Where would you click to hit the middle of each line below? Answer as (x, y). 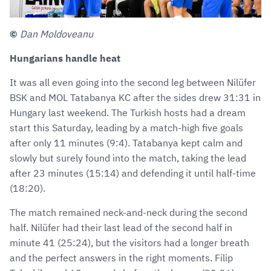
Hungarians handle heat (65, 58)
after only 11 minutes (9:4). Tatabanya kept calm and (126, 143)
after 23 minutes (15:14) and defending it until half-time (133, 173)
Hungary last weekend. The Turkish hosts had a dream (128, 113)
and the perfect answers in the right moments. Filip (121, 258)
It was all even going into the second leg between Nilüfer (133, 83)
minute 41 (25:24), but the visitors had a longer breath (129, 243)
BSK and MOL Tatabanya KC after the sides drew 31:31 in (135, 98)
